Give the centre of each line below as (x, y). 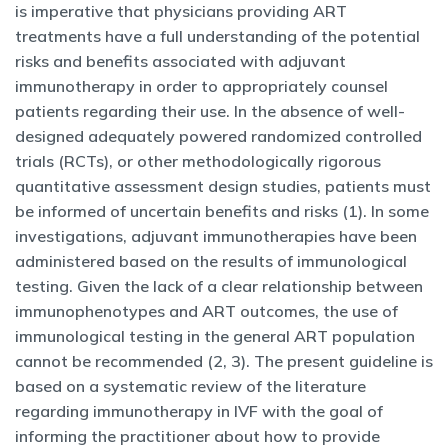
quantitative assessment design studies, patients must (223, 186)
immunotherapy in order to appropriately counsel (201, 86)
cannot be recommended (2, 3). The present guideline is (224, 361)
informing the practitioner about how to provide (197, 436)
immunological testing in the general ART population (215, 336)
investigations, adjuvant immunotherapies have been (216, 236)
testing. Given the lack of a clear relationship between (219, 286)
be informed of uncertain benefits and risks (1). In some (222, 211)
